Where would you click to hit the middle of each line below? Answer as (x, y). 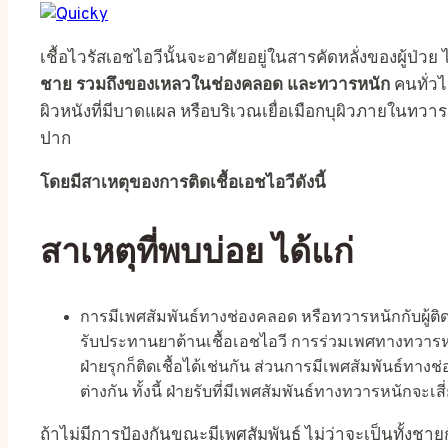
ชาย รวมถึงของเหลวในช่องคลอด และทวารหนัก (215, 85)
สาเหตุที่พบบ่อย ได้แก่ (197, 251)
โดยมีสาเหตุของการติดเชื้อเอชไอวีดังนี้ (183, 183)
